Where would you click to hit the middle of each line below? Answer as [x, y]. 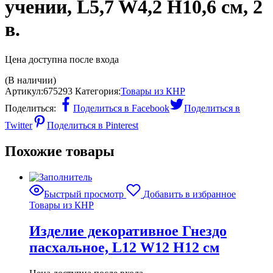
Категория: [98, 91]
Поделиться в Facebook [121, 108]
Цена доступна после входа [62, 59]
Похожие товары [60, 151]
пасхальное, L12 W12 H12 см [124, 247]
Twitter [19, 125]
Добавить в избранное [190, 194]
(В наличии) [30, 80]
